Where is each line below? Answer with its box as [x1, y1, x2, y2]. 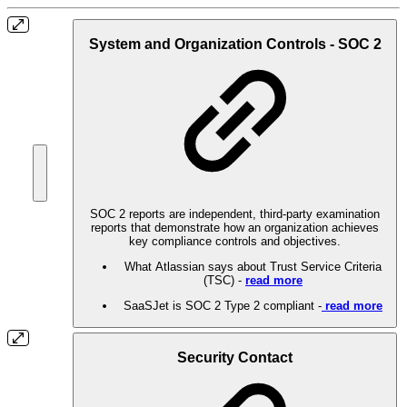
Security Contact [177, 350, 293, 366]
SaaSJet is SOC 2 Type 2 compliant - [124, 299, 322, 313]
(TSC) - [203, 273, 245, 287]
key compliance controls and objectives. [129, 233, 341, 248]
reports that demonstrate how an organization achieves [91, 220, 379, 234]
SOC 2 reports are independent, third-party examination [90, 206, 380, 221]
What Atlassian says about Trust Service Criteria [124, 259, 382, 273]
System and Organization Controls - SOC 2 [88, 36, 382, 53]
